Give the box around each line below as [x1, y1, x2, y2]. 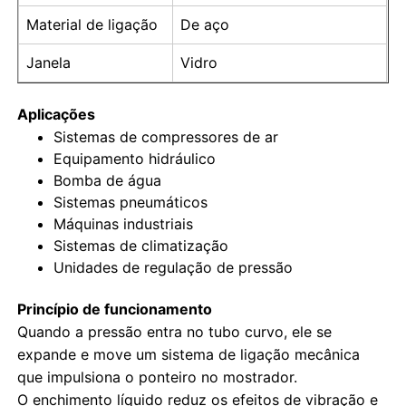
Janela [26, 53, 72, 72]
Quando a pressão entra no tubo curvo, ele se [17, 322, 333, 341]
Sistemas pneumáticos [53, 192, 208, 211]
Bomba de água [53, 170, 162, 189]
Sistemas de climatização [53, 236, 229, 255]
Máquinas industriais [53, 214, 194, 233]
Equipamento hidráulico [53, 149, 217, 168]
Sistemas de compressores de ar [53, 127, 279, 146]
